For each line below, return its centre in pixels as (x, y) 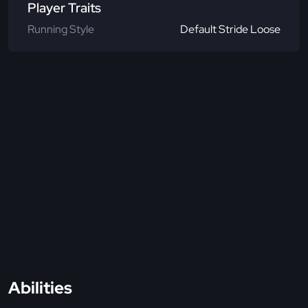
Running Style (61, 30)
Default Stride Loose (230, 30)
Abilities (40, 288)
